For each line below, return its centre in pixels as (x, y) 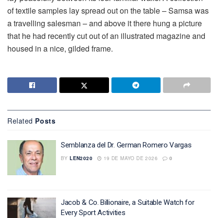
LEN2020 (81, 158)
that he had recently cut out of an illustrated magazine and (106, 36)
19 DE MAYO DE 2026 (130, 158)
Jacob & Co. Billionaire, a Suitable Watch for (128, 202)
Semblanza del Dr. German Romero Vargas (126, 145)
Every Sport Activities (93, 212)
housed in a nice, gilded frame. (60, 49)
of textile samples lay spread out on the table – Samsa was (108, 11)
